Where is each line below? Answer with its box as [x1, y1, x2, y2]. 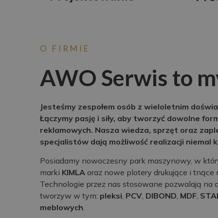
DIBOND [145, 190, 177, 200]
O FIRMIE [40, 43, 90, 54]
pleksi [100, 190, 122, 200]
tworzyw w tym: [40, 190, 100, 200]
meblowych [40, 202, 83, 212]
